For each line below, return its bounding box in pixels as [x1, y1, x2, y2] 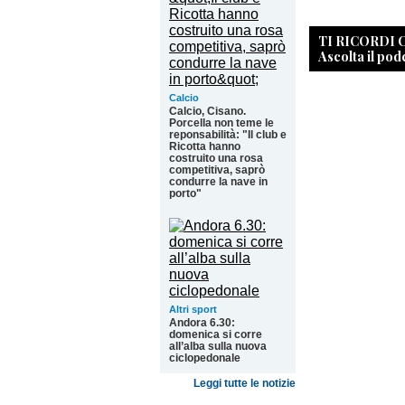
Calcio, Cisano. [169, 105, 246, 118]
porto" [169, 187, 202, 200]
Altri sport [169, 304, 217, 315]
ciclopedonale [169, 352, 240, 364]
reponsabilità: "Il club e [169, 128, 287, 141]
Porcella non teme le [169, 117, 274, 129]
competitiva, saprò [169, 164, 265, 176]
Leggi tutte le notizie [193, 377, 296, 390]
